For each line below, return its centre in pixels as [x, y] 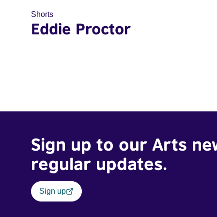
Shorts [42, 14]
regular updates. [99, 163]
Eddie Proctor [81, 29]
